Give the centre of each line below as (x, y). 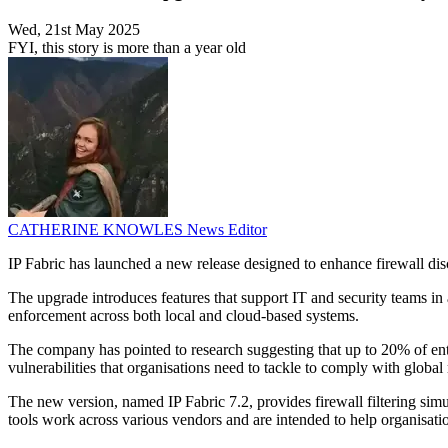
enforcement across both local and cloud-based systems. (183, 316)
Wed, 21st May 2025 (74, 30)
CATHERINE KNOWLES (97, 230)
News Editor (227, 230)
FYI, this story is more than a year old (127, 48)
